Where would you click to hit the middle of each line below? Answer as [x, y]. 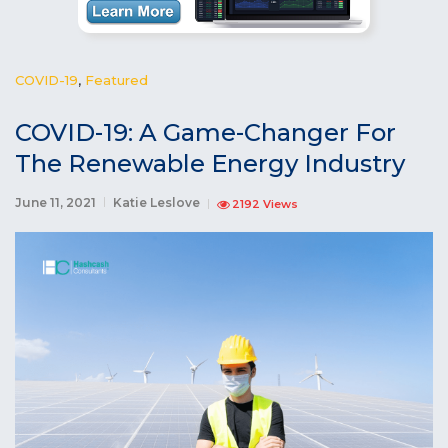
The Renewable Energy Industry [210, 163]
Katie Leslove [156, 202]
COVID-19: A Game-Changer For [205, 132]
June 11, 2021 [55, 202]
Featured [116, 79]
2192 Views [265, 203]
